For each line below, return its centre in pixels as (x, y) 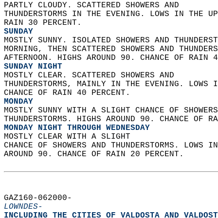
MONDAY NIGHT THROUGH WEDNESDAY (77, 128)
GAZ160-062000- (43, 198)
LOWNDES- (23, 207)
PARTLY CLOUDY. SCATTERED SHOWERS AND (96, 5)
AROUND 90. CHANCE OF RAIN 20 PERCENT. (101, 154)
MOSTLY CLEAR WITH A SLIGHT (72, 137)
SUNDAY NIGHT (33, 67)
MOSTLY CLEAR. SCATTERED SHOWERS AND (94, 75)
